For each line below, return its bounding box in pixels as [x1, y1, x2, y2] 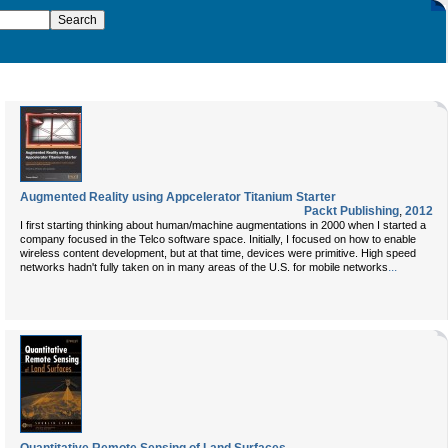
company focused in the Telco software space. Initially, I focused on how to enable [20, 233, 416, 245]
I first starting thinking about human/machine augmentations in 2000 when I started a [20, 219, 426, 231]
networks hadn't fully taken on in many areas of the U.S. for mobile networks [20, 261, 388, 273]
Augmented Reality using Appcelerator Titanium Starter [20, 190, 336, 204]
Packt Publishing [304, 204, 399, 218]
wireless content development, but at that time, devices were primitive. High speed [20, 247, 416, 259]
